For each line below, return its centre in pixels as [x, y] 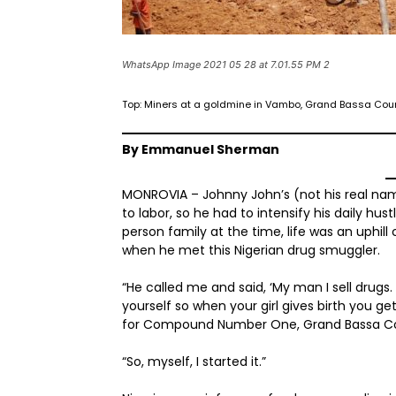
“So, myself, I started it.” [194, 362]
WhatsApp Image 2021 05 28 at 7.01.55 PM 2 [226, 65]
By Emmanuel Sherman [201, 149]
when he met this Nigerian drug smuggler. [255, 250]
